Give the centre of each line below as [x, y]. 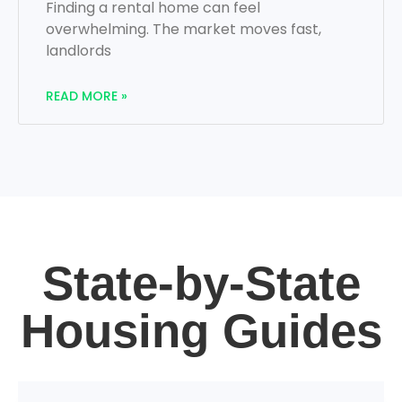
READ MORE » [87, 96]
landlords [79, 51]
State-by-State [201, 284]
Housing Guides [201, 331]
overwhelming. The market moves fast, [184, 30]
